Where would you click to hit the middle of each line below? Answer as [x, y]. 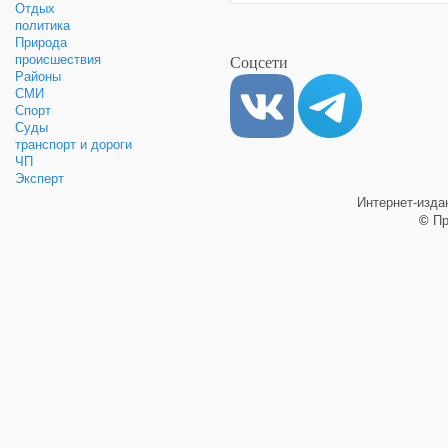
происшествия [58, 59]
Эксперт [39, 178]
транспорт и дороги [73, 144]
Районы [38, 76]
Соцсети [259, 61]
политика [42, 25]
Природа [41, 42]
